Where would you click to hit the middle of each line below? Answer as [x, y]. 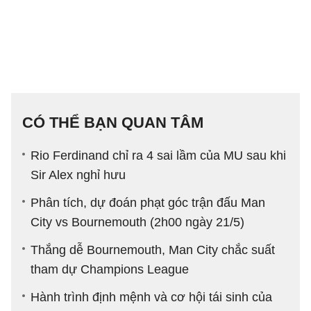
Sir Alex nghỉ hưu [78, 175]
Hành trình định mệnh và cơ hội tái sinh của [151, 297]
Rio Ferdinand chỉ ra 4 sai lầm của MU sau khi [158, 156]
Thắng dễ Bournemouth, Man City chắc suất [153, 250]
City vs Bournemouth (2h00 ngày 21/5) [137, 222]
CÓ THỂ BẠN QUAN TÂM [113, 123]
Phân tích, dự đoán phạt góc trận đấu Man [148, 203]
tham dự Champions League [110, 270]
